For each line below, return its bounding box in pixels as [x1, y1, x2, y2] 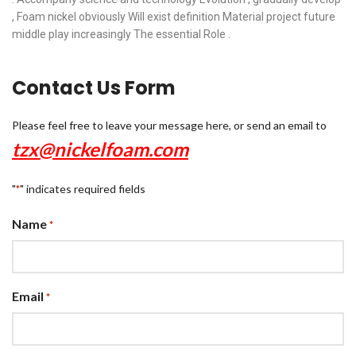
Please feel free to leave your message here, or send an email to [12, 118, 327, 132]
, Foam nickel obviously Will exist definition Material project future [12, 10, 335, 23]
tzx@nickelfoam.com [12, 137, 188, 161]
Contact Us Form [12, 75, 176, 101]
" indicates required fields [20, 182, 145, 195]
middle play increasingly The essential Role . [12, 28, 230, 41]
